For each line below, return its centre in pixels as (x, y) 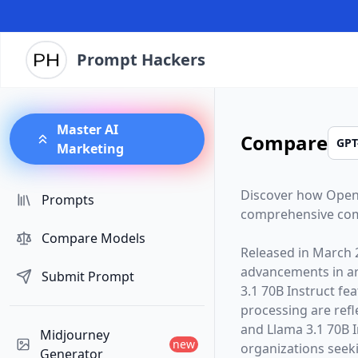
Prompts (68, 200)
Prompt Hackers (141, 60)
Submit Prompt (88, 276)
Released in (276, 253)
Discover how (283, 195)
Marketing (90, 149)
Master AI (87, 129)
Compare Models (93, 238)
